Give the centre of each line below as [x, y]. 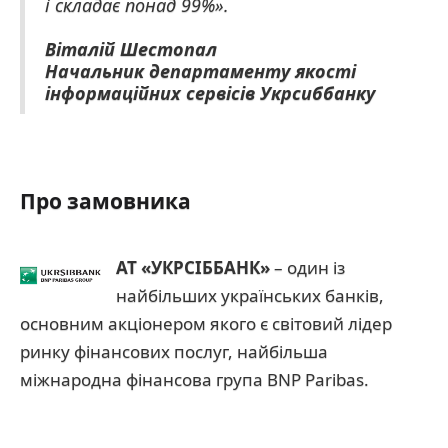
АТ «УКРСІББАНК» [193, 267]
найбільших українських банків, [250, 295]
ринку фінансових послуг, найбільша [174, 351]
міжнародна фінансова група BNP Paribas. [194, 379]
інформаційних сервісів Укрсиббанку [210, 93]
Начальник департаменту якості [200, 71]
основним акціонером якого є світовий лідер [206, 323]
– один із [307, 267]
